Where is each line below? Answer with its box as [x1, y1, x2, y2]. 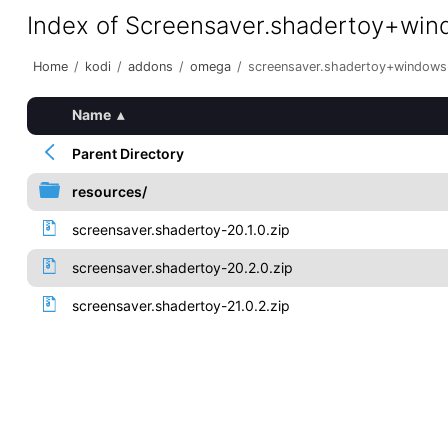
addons [127, 59, 173, 74]
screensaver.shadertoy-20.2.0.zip [71, 259, 293, 276]
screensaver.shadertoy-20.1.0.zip [71, 221, 290, 238]
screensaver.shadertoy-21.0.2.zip [71, 297, 290, 314]
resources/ [71, 183, 147, 200]
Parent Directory [71, 145, 184, 162]
